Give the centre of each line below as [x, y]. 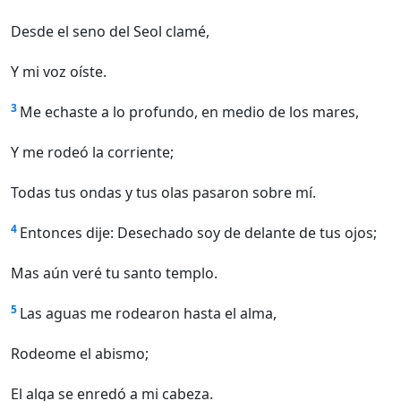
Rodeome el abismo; [80, 354]
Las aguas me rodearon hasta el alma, [148, 314]
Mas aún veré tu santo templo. [114, 273]
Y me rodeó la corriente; [92, 153]
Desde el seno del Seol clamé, [110, 32]
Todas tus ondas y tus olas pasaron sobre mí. [163, 193]
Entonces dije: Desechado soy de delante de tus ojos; [198, 233]
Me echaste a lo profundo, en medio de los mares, [189, 112]
